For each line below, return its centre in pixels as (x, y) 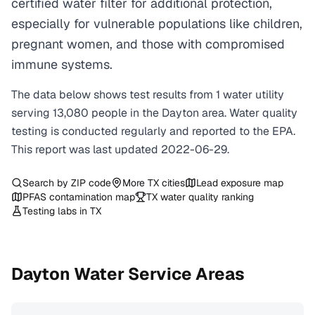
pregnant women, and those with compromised (148, 44)
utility (270, 95)
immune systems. (62, 64)
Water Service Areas (157, 274)
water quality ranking (206, 197)
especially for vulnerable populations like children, (157, 24)
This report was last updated (86, 149)
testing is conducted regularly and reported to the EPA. (153, 131)
